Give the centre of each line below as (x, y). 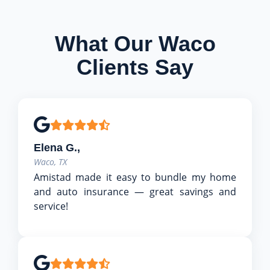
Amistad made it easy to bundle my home (135, 177)
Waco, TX (50, 162)
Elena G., (57, 147)
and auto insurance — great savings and (135, 191)
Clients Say (135, 67)
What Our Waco (135, 43)
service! (51, 206)
